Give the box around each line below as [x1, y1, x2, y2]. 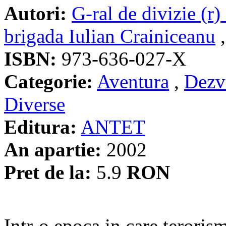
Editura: [4, 116, 77, 138]
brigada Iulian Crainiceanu [4, 25, 215, 47]
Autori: [4, 2, 67, 24]
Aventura [97, 70, 169, 92]
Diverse [4, 93, 65, 115]
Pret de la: [4, 161, 91, 183]
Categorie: [4, 70, 93, 92]
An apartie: [4, 138, 101, 160]
